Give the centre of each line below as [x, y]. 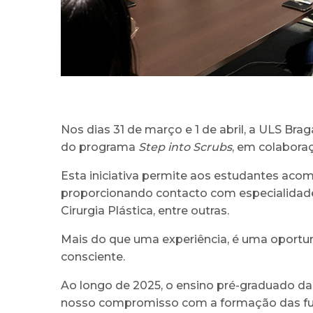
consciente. [93, 256]
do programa [100, 147]
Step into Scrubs [185, 147]
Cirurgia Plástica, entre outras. [145, 210]
